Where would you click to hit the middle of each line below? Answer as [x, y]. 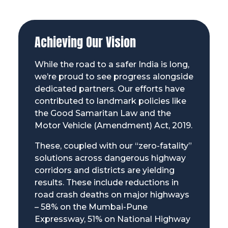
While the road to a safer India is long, [112, 64]
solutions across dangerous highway [110, 158]
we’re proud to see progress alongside [114, 76]
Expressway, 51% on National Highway [112, 219]
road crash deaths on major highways [112, 194]
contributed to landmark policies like [110, 101]
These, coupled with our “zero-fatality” [113, 146]
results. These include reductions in [106, 182]
